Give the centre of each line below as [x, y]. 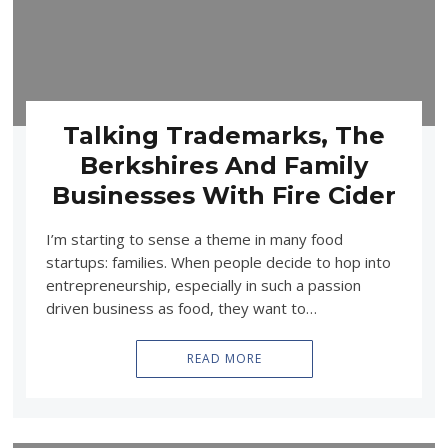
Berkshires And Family [224, 166]
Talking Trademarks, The [224, 136]
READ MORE [224, 359]
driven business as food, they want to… [181, 308]
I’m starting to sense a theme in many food [194, 239]
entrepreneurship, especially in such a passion [203, 285]
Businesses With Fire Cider [224, 196]
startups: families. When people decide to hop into [218, 262]
